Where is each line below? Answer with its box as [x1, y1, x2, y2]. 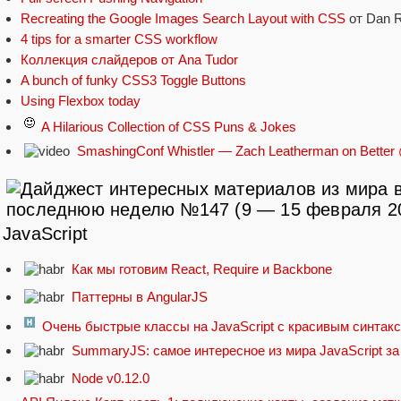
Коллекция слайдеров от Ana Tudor [21, 51, 238, 67]
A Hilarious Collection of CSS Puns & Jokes [41, 118, 296, 134]
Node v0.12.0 [72, 371, 149, 387]
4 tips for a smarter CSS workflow [21, 30, 218, 47]
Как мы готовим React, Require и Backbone [72, 261, 332, 277]
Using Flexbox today [21, 92, 141, 108]
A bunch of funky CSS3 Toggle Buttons [21, 72, 246, 88]
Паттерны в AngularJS [72, 289, 208, 305]
